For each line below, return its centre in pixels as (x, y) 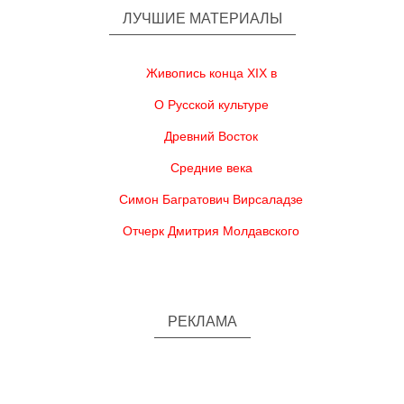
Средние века (211, 168)
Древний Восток (211, 136)
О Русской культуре (211, 105)
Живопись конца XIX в (211, 73)
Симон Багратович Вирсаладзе (211, 199)
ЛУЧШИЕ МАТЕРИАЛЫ (202, 18)
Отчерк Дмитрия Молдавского (211, 231)
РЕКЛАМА (202, 321)
